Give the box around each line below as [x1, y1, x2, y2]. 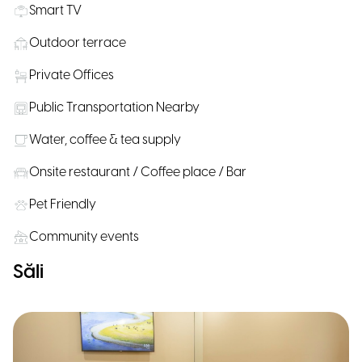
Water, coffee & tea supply [29, 133, 181, 147]
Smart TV [29, 4, 82, 18]
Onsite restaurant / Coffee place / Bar [29, 166, 246, 179]
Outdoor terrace [29, 36, 126, 50]
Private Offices [29, 69, 114, 82]
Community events [29, 230, 139, 244]
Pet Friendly [29, 198, 96, 212]
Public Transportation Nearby [29, 101, 200, 115]
